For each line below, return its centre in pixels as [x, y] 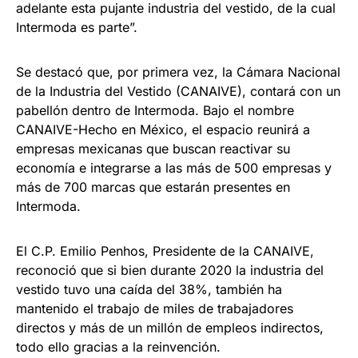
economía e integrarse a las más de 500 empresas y [174, 168]
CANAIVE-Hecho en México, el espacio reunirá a [163, 130]
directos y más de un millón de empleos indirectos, [170, 328]
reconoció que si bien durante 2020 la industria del [170, 270]
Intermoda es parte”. [77, 28]
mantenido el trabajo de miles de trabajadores [155, 309]
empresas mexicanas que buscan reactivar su [153, 149]
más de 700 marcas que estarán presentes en [153, 187]
